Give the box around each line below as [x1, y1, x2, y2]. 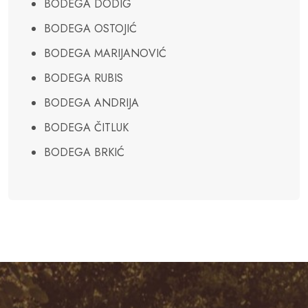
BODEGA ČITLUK [44, 120, 129, 136]
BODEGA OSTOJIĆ [44, 21, 137, 37]
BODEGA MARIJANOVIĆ [44, 45, 166, 62]
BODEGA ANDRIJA [44, 95, 139, 111]
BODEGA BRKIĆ [44, 144, 124, 161]
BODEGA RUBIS [44, 70, 123, 87]
